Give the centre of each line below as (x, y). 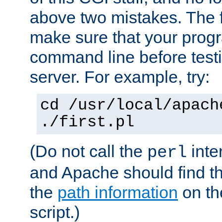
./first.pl (87, 122)
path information (118, 192)
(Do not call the (88, 151)
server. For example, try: (120, 77)
